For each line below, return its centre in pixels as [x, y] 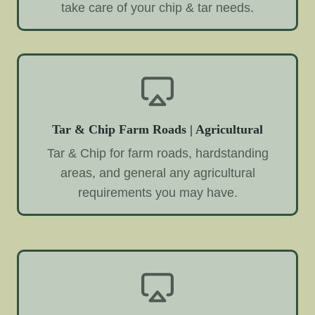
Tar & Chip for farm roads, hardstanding [157, 154]
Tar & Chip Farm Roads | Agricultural [157, 130]
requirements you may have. [157, 193]
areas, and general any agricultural [157, 173]
